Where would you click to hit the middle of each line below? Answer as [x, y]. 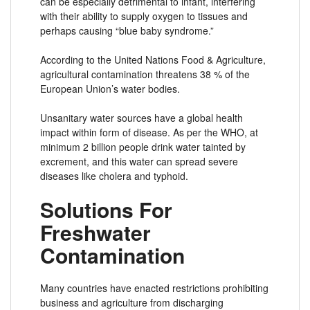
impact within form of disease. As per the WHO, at [149, 132]
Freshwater [95, 232]
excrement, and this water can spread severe [139, 161]
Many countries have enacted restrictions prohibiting [154, 288]
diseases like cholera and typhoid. [114, 175]
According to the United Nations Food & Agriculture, [153, 59]
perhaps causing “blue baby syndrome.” [127, 30]
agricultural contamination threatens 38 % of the [145, 74]
